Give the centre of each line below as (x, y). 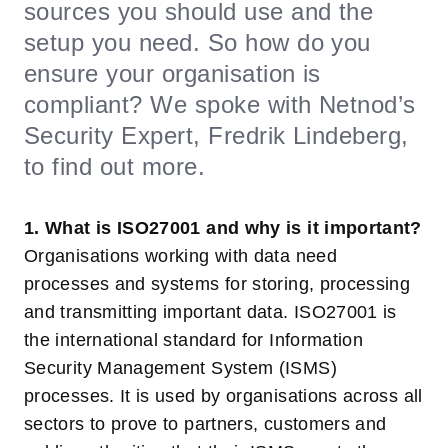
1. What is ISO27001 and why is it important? (223, 228)
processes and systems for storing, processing (217, 284)
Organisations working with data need (180, 256)
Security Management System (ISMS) (180, 368)
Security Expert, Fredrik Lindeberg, (216, 136)
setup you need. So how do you (197, 43)
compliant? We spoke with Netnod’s (220, 105)
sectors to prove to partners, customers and (205, 424)
